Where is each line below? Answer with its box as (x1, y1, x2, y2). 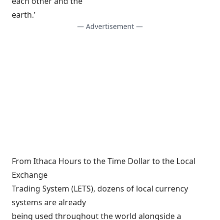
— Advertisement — (77, 22, 143, 31)
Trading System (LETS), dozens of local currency (12, 183, 188, 194)
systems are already (12, 197, 86, 208)
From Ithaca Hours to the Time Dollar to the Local (12, 156, 195, 166)
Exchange (12, 169, 48, 180)
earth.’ (12, 9, 35, 20)
